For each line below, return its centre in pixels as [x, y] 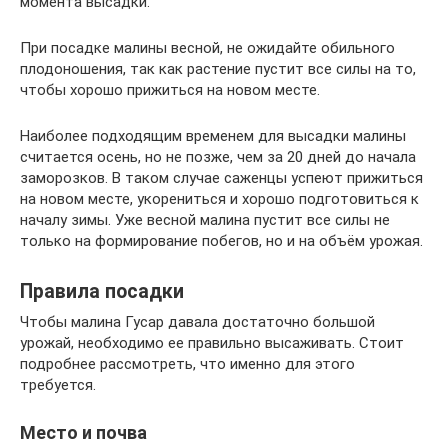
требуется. [58, 385]
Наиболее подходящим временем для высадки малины [213, 136]
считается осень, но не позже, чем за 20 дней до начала [218, 157]
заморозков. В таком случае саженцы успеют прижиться [221, 178]
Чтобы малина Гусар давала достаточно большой [197, 322]
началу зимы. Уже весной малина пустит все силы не [205, 220]
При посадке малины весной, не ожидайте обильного [207, 48]
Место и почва [83, 432]
